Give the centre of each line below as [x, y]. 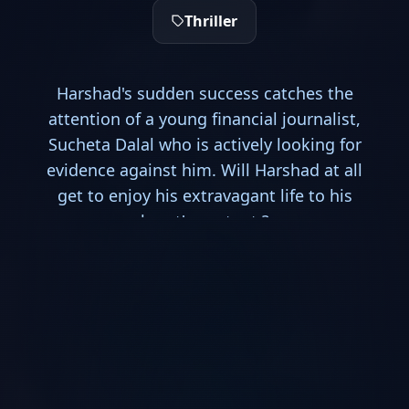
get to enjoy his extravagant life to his [204, 195]
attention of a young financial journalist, [204, 119]
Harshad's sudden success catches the [204, 93]
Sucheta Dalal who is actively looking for [204, 144]
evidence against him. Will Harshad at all [204, 170]
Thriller [211, 21]
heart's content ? [204, 221]
